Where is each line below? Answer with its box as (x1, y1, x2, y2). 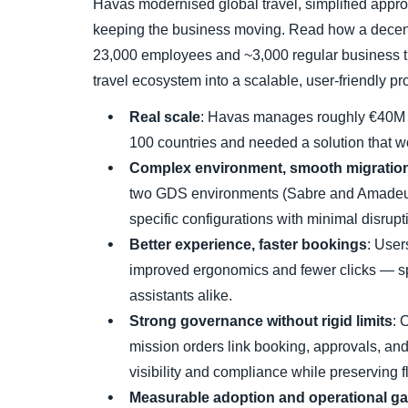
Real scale (129, 109, 200, 125)
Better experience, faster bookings (129, 237, 367, 252)
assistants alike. (129, 288, 232, 303)
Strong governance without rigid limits (129, 313, 393, 329)
